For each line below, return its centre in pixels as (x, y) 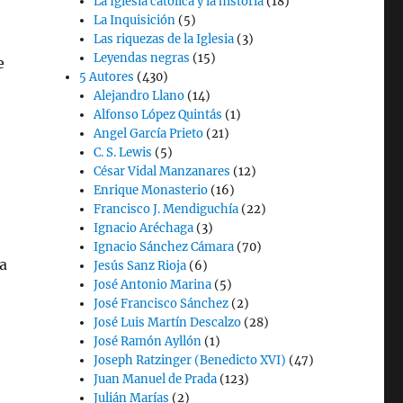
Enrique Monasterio (151, 190)
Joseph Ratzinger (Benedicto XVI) (190, 360)
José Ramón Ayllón (148, 341)
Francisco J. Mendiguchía (166, 209)
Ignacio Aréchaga (144, 228)
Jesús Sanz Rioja (140, 266)
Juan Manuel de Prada (156, 379)
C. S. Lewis (123, 152)
